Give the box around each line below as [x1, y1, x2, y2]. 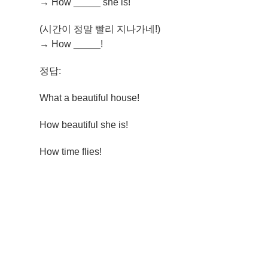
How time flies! [39, 147, 102, 157]
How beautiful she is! [39, 120, 129, 130]
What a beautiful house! [39, 93, 140, 103]
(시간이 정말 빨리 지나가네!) [39, 24, 161, 34]
